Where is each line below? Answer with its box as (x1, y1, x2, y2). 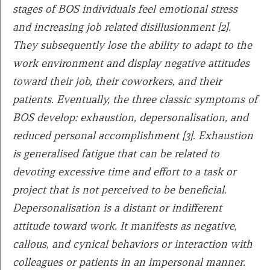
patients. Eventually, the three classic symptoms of (13, 92, 257, 107)
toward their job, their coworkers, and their (13, 74, 222, 89)
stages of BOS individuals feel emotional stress (13, 2, 237, 16)
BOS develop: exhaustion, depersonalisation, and (13, 110, 248, 125)
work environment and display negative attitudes (13, 56, 250, 71)
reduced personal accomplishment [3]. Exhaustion (13, 128, 253, 143)
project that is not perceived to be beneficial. (13, 183, 227, 197)
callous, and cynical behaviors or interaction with (13, 237, 253, 251)
